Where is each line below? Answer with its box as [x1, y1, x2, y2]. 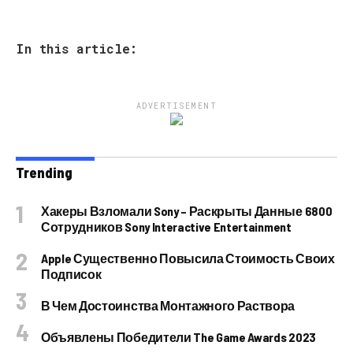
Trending [16, 164, 72, 182]
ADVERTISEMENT [136, 101, 217, 112]
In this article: [16, 40, 137, 58]
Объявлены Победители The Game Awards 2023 [41, 329, 316, 345]
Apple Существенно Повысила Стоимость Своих [41, 251, 335, 266]
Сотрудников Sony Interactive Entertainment [41, 219, 292, 235]
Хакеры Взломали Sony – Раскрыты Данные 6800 [41, 203, 333, 219]
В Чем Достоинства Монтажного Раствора [41, 298, 295, 314]
